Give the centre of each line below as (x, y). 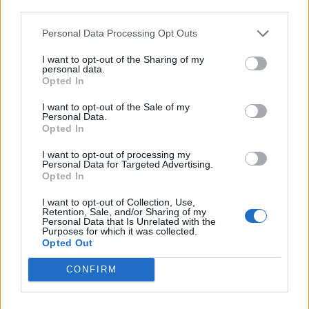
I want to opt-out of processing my (116, 154)
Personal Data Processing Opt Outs (120, 33)
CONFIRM (91, 269)
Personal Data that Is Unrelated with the (129, 221)
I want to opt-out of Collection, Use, (119, 202)
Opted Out (68, 242)
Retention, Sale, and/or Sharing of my (124, 211)
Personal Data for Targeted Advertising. (128, 164)
